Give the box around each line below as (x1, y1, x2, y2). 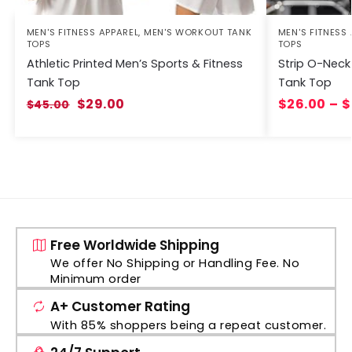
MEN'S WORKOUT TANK (143, 26, 252, 39)
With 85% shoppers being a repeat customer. (50, 317, 326, 334)
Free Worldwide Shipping (50, 235, 219, 255)
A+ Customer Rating (50, 297, 190, 317)
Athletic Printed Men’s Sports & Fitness (26, 55, 243, 71)
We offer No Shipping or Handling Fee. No (50, 255, 299, 272)
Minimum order (50, 271, 141, 288)
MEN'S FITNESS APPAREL (26, 26, 139, 39)
